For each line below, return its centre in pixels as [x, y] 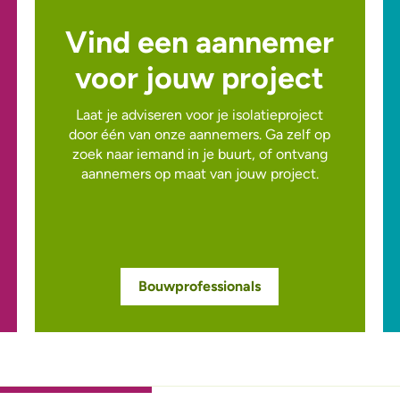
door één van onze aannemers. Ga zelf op [200, 135]
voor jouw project [200, 79]
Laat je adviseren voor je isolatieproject [200, 115]
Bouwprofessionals [200, 287]
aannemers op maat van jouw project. [200, 174]
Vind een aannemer [200, 43]
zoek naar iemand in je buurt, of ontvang [200, 154]
